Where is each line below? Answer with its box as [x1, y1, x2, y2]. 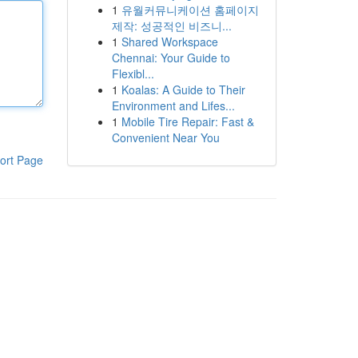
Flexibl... [111, 66, 154, 82]
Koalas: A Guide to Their [121, 82, 245, 97]
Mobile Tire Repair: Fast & [121, 113, 254, 129]
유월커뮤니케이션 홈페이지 [121, 2, 259, 18]
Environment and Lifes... [111, 97, 235, 113]
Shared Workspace [121, 34, 218, 50]
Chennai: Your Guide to [111, 50, 230, 66]
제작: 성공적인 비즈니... [111, 18, 232, 34]
